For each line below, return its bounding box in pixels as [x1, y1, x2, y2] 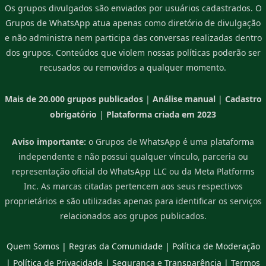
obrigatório [50, 109, 97, 121]
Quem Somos [6, 240, 59, 252]
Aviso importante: [12, 136, 86, 148]
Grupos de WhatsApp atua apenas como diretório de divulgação [5, 17, 261, 29]
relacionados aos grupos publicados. [59, 210, 207, 222]
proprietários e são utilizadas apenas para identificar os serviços [4, 195, 262, 207]
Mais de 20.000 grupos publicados [4, 93, 143, 105]
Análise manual [152, 93, 216, 105]
